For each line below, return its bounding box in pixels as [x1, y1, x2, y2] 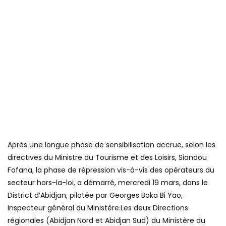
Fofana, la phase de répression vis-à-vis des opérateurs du [8, 165, 214, 176]
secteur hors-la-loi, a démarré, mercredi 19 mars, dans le [8, 178, 208, 188]
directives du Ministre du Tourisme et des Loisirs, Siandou [8, 152, 207, 163]
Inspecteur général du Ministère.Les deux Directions [8, 203, 188, 213]
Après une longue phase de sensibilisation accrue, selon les [8, 140, 215, 150]
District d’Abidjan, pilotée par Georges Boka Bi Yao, [8, 190, 183, 201]
